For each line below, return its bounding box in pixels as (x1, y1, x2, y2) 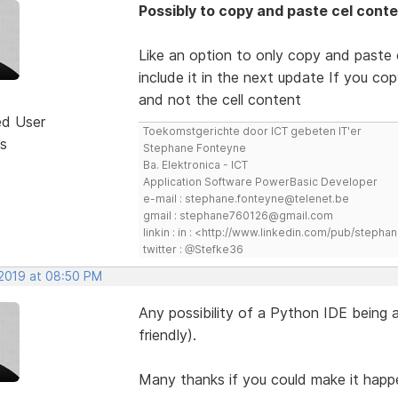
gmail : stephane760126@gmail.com (142, 208, 333, 222)
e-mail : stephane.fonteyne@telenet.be (142, 191, 349, 205)
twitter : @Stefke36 (142, 242, 243, 256)
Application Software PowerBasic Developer (142, 174, 378, 188)
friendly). (138, 325, 196, 344)
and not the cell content (138, 90, 301, 108)
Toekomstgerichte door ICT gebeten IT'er (142, 123, 362, 138)
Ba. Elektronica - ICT (142, 157, 248, 171)
